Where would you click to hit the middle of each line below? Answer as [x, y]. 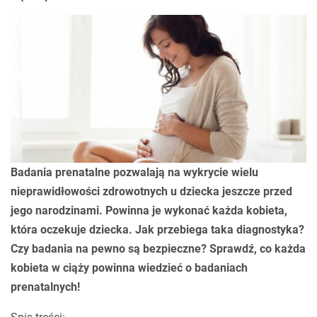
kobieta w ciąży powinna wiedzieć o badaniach [129, 268]
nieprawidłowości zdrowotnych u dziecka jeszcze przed [151, 191]
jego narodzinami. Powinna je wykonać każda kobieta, [149, 211]
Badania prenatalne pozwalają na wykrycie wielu [134, 172]
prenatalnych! [45, 287]
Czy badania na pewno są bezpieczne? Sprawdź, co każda [158, 249]
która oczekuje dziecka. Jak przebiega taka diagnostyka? [157, 230]
